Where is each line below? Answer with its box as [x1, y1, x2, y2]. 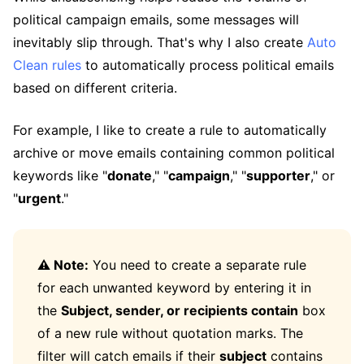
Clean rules [13, 56, 81, 73]
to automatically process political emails [81, 56, 334, 73]
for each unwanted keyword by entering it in [37, 279, 311, 296]
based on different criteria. [13, 79, 177, 96]
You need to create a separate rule [89, 256, 306, 273]
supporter [246, 167, 310, 184]
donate [107, 167, 152, 184]
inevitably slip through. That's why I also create [13, 33, 307, 50]
